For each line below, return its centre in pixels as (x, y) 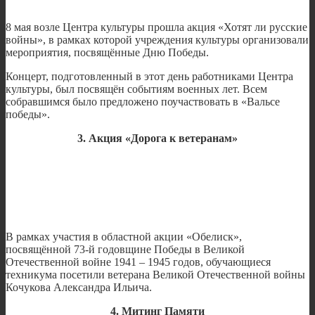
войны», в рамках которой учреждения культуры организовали (157, 40)
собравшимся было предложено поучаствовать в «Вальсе (143, 102)
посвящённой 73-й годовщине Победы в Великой (125, 250)
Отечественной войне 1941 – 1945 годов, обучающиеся (138, 262)
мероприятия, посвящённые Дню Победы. (107, 53)
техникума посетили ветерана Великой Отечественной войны (155, 275)
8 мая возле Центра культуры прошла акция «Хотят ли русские (156, 27)
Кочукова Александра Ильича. (80, 288)
